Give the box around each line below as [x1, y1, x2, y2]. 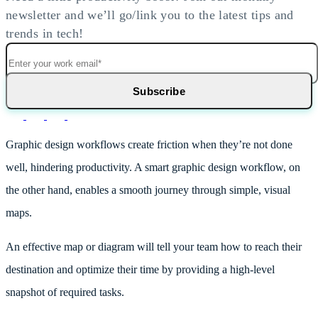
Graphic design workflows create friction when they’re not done [6, 138, 292, 151]
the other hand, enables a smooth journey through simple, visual [6, 184, 290, 197]
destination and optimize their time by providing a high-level [6, 263, 275, 276]
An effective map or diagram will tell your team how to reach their [6, 241, 302, 253]
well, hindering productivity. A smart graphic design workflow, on [6, 161, 300, 174]
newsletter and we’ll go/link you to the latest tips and [6, 8, 294, 23]
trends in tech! [6, 26, 84, 41]
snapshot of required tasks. [6, 286, 124, 299]
